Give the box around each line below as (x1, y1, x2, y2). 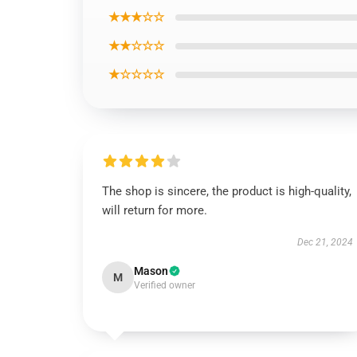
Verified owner (134, 280, 195, 291)
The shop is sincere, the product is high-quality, (102, 184, 351, 198)
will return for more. (102, 203, 207, 218)
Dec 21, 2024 (296, 237, 353, 248)
